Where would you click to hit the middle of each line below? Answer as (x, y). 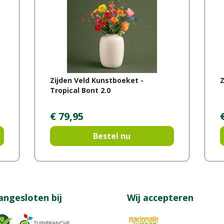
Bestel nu (112, 136)
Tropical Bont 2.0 (80, 90)
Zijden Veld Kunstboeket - (96, 80)
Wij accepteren (160, 198)
